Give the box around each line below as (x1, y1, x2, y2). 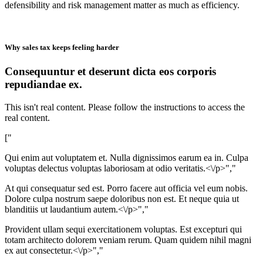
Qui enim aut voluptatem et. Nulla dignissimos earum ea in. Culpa (5, 152, 248, 163)
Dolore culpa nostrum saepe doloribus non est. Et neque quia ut (5, 193, 239, 204)
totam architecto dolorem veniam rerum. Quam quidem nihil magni (5, 234, 251, 245)
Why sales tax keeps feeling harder (5, 42, 119, 52)
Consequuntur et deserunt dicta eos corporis (5, 65, 216, 77)
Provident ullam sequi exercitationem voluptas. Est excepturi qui (5, 224, 242, 234)
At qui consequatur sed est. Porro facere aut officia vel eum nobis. (5, 183, 248, 193)
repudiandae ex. (5, 77, 82, 90)
